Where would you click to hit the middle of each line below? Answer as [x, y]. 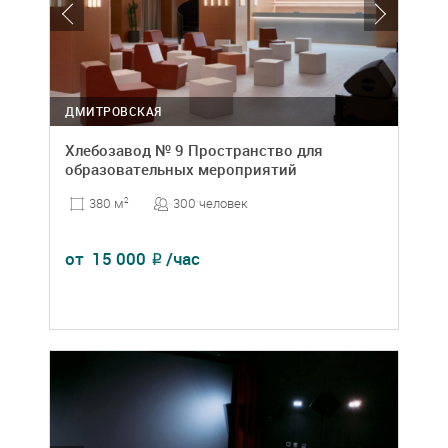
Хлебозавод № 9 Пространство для [194, 150]
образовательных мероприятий [181, 169]
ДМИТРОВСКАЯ [113, 111]
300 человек [210, 203]
